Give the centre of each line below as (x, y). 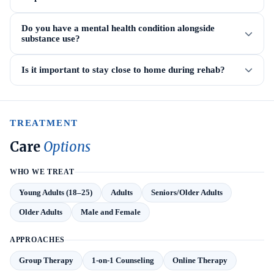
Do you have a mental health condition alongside (118, 28)
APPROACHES (38, 240)
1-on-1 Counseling (123, 260)
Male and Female (111, 212)
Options (67, 147)
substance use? (51, 39)
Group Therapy (46, 260)
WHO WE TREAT (42, 172)
